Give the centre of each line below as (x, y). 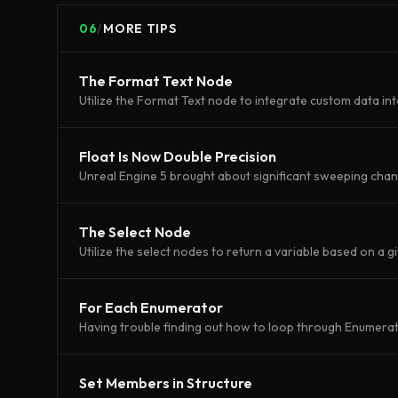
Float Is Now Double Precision (178, 156)
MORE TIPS (140, 28)
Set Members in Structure (166, 383)
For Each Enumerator (151, 307)
